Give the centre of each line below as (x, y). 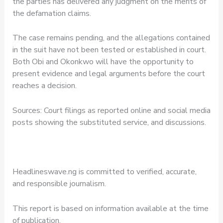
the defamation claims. (52, 13)
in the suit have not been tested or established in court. (109, 50)
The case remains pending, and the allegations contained (111, 38)
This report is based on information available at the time (110, 208)
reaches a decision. (44, 86)
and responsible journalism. (59, 184)
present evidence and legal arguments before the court (109, 74)
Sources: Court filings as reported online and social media (111, 110)
